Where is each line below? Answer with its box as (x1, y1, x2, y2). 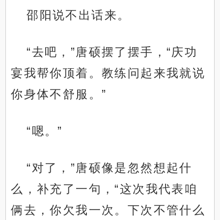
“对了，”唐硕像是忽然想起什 (27, 161, 192, 175)
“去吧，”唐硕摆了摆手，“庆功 (27, 45, 198, 59)
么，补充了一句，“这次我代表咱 (11, 182, 198, 196)
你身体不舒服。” (11, 87, 107, 101)
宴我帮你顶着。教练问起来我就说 (11, 66, 206, 80)
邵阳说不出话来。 (27, 8, 131, 22)
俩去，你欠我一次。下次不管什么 (11, 203, 206, 217)
